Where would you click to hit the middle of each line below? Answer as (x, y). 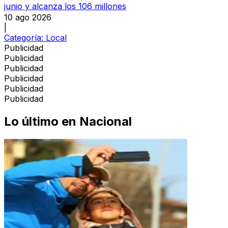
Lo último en (40, 121)
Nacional (106, 121)
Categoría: (25, 37)
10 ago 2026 (28, 17)
